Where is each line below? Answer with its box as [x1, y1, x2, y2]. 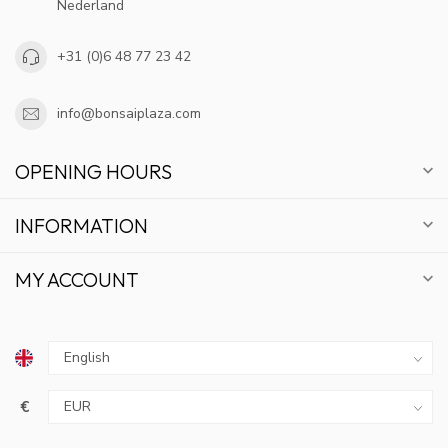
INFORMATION [15, 212, 148, 238]
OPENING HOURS [15, 158, 172, 184]
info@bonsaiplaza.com [57, 104, 201, 124]
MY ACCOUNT [15, 266, 139, 292]
